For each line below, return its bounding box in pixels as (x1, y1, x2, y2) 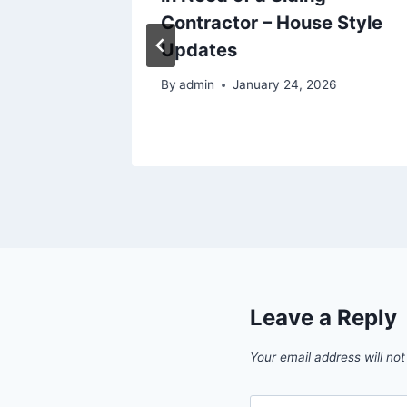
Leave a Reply (250, 304, 397, 332)
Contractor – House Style (161, 11, 382, 34)
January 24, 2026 (233, 77, 337, 93)
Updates (161, 38, 237, 61)
